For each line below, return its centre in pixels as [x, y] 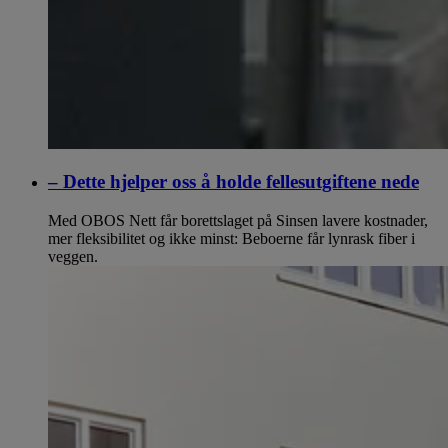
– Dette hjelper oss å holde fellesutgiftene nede [233, 182]
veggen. [73, 257]
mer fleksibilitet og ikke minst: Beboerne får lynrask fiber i [231, 239]
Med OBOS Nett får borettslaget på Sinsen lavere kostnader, [238, 221]
